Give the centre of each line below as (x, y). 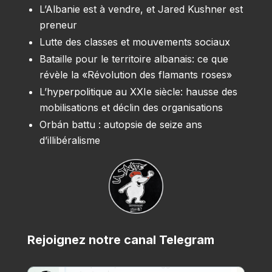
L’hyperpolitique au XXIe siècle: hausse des (138, 92)
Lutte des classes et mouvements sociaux (134, 42)
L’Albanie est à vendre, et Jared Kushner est (141, 9)
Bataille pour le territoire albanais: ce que (134, 59)
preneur (58, 25)
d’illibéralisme (70, 141)
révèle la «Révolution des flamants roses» (135, 75)
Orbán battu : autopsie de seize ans (121, 125)
